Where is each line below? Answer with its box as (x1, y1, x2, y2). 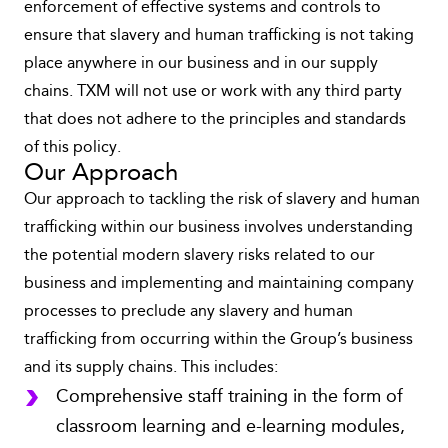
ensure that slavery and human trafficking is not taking (24, 28, 414, 44)
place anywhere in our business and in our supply (24, 56, 378, 72)
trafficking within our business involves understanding (24, 220, 413, 236)
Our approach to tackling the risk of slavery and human (24, 192, 420, 208)
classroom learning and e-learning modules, (56, 418, 405, 436)
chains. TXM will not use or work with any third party (24, 84, 402, 100)
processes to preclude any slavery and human (24, 304, 353, 320)
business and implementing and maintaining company (24, 276, 414, 292)
